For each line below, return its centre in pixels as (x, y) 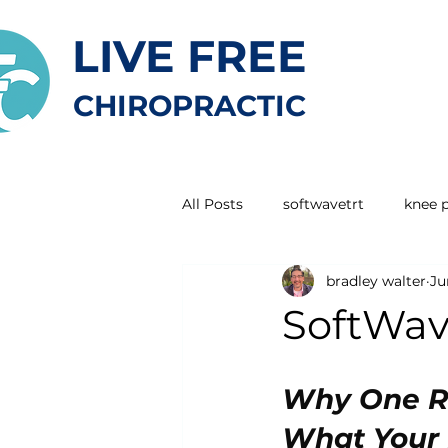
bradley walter (376, 280)
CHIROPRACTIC (189, 105)
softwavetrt (323, 203)
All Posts (212, 203)
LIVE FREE (189, 56)
